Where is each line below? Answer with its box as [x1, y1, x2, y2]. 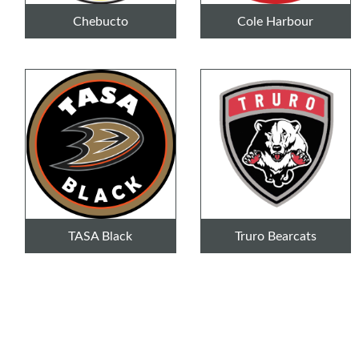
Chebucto [72, 11, 128, 30]
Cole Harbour [237, 11, 314, 30]
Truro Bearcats [234, 227, 317, 245]
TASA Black [68, 227, 133, 245]
